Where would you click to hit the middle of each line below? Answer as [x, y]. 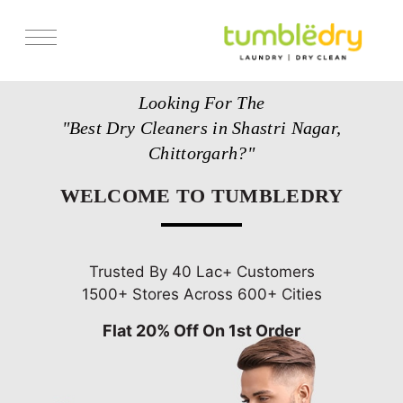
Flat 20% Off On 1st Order [201, 330]
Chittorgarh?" [201, 152]
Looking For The [201, 102]
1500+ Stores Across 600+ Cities [201, 294]
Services [36, 80]
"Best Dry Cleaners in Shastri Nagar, [201, 127]
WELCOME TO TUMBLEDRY [201, 195]
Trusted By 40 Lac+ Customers [201, 271]
